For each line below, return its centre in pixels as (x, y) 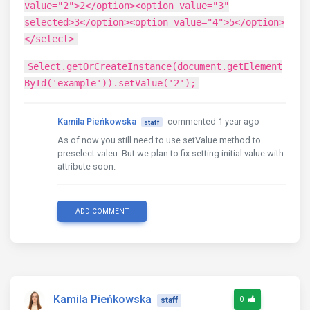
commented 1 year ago (213, 121)
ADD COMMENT (102, 211)
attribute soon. (86, 166)
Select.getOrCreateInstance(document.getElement (155, 66)
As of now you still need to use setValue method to (159, 140)
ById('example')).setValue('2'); (110, 83)
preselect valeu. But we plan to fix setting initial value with (171, 153)
